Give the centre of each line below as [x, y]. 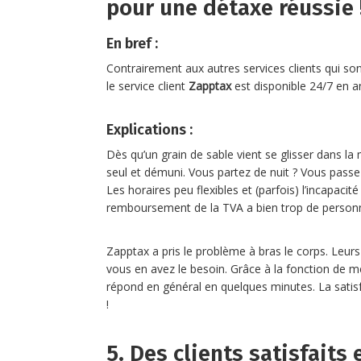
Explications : [149, 129]
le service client [147, 85]
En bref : [132, 43]
